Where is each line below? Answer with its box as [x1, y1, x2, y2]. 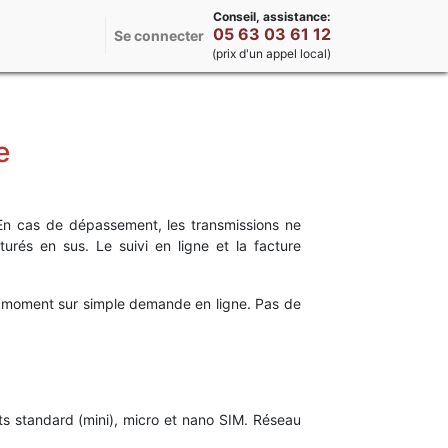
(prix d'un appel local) [212, 46, 331, 62]
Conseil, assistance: [212, 9, 331, 25]
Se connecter [114, 27, 204, 45]
